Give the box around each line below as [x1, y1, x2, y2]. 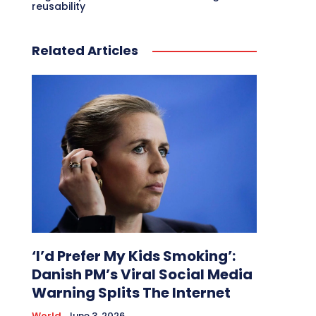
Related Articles [31, 42, 138, 60]
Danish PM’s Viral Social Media [31, 264, 253, 284]
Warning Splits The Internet [31, 282, 231, 303]
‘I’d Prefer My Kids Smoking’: [31, 245, 236, 266]
